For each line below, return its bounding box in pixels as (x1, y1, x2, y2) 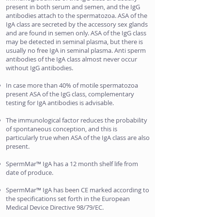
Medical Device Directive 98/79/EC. (6, 203, 104, 212)
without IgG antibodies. (6, 63, 73, 72)
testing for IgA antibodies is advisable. (6, 98, 114, 107)
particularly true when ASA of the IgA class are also (6, 133, 150, 142)
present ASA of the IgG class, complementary (6, 90, 134, 98)
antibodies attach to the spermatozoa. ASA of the (6, 11, 147, 20)
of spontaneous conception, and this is (6, 124, 117, 133)
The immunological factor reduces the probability (6, 116, 147, 124)
